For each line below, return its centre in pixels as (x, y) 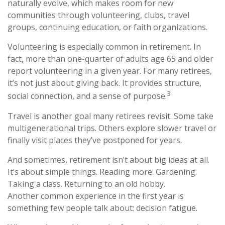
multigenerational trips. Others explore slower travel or (112, 128)
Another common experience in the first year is (96, 196)
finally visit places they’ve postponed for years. (95, 140)
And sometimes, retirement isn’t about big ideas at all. (108, 159)
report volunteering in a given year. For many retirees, (110, 71)
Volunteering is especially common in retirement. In (104, 47)
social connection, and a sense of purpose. (87, 96)
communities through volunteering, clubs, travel (98, 15)
